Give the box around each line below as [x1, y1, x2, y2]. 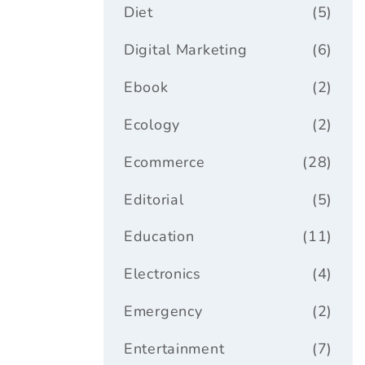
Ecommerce [124, 152, 205, 172]
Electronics [124, 264, 201, 284]
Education [124, 226, 195, 247]
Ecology [124, 114, 181, 134]
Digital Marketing [124, 39, 248, 59]
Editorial [124, 189, 184, 209]
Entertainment [124, 339, 225, 359]
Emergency [124, 301, 203, 322]
